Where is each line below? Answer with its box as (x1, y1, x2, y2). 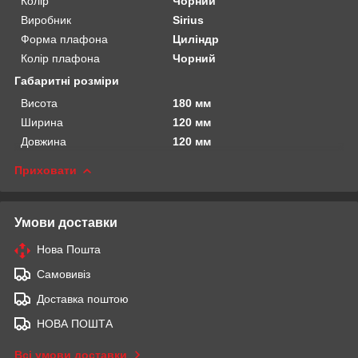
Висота (21, 96, 58, 109)
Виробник (21, 13, 71, 26)
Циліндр (173, 32, 220, 46)
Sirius (173, 13, 205, 26)
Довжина (21, 134, 66, 148)
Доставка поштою (37, 292, 129, 305)
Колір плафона (21, 51, 100, 65)
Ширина (21, 115, 63, 129)
